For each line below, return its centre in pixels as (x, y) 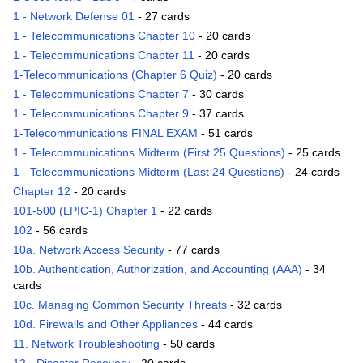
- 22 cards (185, 211)
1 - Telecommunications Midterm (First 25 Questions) (149, 153)
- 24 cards (312, 172)
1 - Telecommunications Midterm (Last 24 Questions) (149, 172)
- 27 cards (162, 17)
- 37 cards (216, 114)
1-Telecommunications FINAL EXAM (105, 133)
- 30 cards (216, 94)
